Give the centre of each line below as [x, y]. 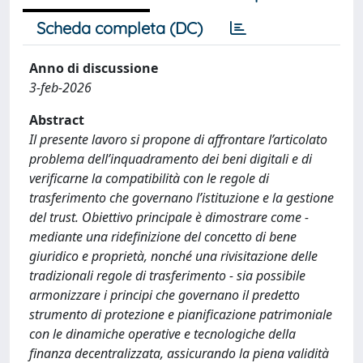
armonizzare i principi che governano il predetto [164, 295]
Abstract [57, 120]
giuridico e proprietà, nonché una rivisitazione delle [173, 256]
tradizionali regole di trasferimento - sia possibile [167, 275]
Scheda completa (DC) [120, 28]
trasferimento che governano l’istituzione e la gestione [181, 198]
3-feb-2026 [60, 88]
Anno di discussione [94, 68]
